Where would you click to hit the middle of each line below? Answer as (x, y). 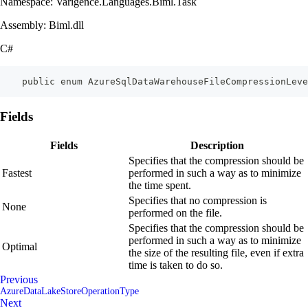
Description (217, 146)
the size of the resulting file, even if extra (216, 253)
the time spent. (160, 186)
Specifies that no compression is (198, 201)
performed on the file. (175, 213)
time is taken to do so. (176, 265)
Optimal (20, 247)
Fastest (17, 173)
